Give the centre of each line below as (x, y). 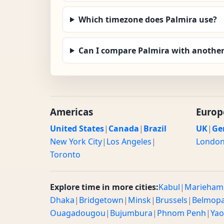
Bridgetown (101, 200)
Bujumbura (131, 213)
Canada (124, 128)
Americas (71, 111)
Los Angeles (129, 141)
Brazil (155, 128)
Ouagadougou (78, 213)
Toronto (65, 154)
